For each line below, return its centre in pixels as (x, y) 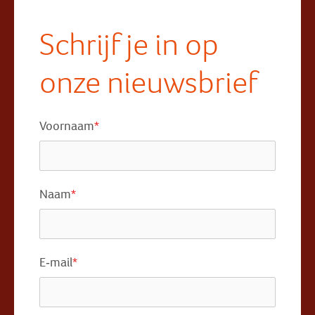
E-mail (56, 263)
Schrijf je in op (129, 44)
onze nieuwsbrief (148, 82)
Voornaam (67, 127)
